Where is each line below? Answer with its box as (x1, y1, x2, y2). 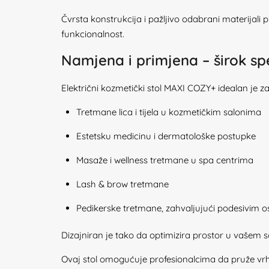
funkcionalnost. (61, 28, 124, 40)
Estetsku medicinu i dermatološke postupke (76, 130, 256, 142)
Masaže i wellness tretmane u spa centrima (76, 154, 253, 166)
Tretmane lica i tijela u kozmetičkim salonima (76, 106, 261, 118)
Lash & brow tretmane (76, 178, 169, 190)
